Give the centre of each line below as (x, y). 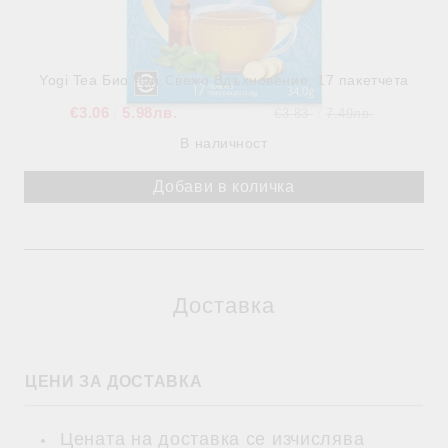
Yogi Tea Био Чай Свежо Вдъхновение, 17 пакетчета (224, 80)
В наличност (224, 143)
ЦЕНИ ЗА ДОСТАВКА (116, 381)
